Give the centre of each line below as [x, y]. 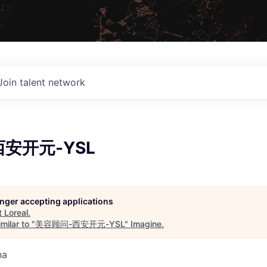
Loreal [16, 212]
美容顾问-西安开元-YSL [80, 223]
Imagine [146, 223]
